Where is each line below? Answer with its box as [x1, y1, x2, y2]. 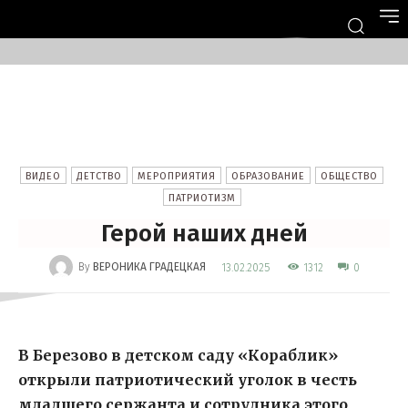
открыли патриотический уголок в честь [18, 371, 357, 390]
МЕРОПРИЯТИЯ [138, 170, 216, 183]
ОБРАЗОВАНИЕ [231, 170, 305, 183]
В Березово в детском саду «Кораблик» [18, 346, 338, 365]
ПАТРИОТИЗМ [168, 192, 236, 205]
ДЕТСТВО [76, 170, 122, 183]
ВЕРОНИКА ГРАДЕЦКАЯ [92, 260, 206, 274]
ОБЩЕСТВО [321, 170, 378, 183]
